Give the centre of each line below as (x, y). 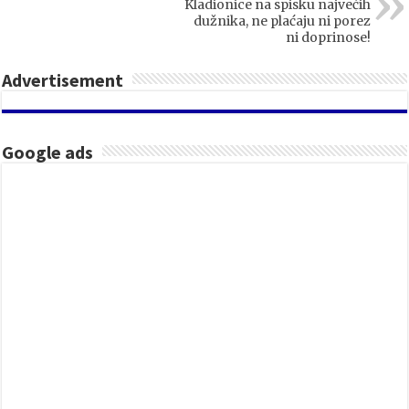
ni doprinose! (328, 38)
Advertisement (63, 80)
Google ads (48, 152)
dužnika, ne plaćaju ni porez (282, 21)
